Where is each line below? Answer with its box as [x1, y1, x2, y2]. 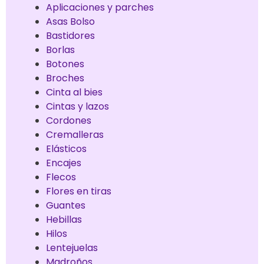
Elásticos [46, 142, 87, 156]
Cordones [46, 114, 91, 128]
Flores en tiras [46, 184, 111, 199]
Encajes [46, 156, 81, 170]
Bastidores [46, 29, 95, 43]
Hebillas [46, 213, 82, 227]
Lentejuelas [46, 241, 98, 255]
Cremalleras [46, 128, 104, 142]
